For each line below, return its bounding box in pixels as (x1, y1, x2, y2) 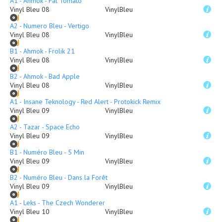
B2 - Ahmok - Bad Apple (10, 72, 80, 81)
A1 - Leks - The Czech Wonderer (10, 198, 105, 207)
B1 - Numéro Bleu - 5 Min (10, 148, 84, 157)
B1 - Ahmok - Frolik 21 (10, 47, 75, 55)
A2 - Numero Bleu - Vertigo (10, 21, 89, 30)
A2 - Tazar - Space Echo (10, 122, 80, 131)
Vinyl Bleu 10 (10, 207, 50, 216)
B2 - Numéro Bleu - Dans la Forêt (10, 173, 108, 182)
